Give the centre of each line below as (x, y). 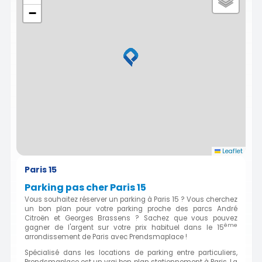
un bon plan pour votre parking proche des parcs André (131, 208)
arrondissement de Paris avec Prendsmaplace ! (106, 237)
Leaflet (232, 151)
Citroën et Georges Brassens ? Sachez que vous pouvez (131, 218)
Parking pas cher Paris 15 (85, 187)
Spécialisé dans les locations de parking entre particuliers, (131, 253)
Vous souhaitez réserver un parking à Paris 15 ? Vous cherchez (131, 199)
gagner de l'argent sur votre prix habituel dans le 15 (124, 227)
